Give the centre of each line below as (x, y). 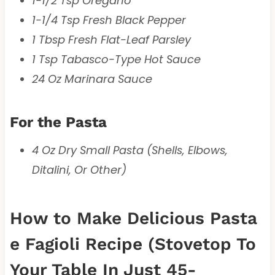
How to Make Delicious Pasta (133, 218)
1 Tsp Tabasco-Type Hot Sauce (116, 59)
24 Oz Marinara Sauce (92, 79)
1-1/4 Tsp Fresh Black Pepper (109, 20)
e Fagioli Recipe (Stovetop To (133, 244)
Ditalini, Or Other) (79, 169)
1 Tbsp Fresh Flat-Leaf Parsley (111, 39)
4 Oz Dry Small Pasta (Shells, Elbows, (130, 150)
